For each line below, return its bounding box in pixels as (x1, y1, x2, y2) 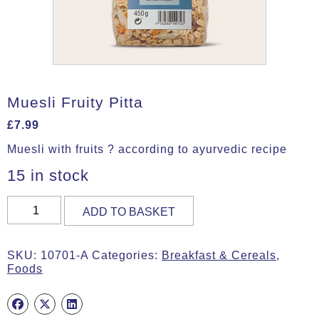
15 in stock (7, 166, 89, 184)
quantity (6, 236, 52, 249)
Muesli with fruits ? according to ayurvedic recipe (7, 142, 287, 155)
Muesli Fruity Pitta (7, 93, 143, 110)
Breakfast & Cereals (162, 249, 276, 261)
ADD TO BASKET (83, 205, 175, 218)
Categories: (92, 249, 162, 261)
